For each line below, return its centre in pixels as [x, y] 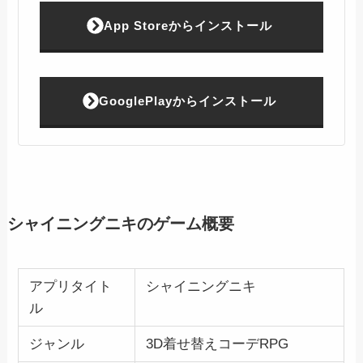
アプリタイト [71, 286]
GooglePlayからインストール [188, 100]
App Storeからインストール [188, 25]
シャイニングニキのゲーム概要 [120, 224]
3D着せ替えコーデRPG [218, 344]
